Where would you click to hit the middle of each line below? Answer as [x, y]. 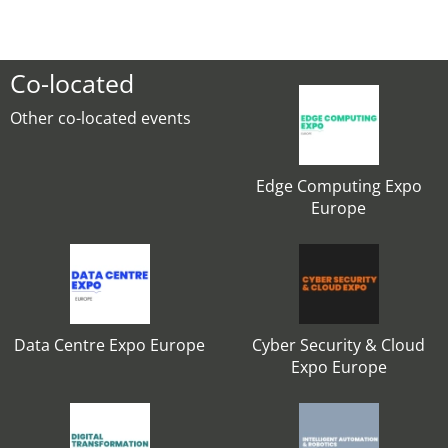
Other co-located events [100, 118]
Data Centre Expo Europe [109, 345]
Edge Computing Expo [338, 186]
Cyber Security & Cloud [338, 345]
